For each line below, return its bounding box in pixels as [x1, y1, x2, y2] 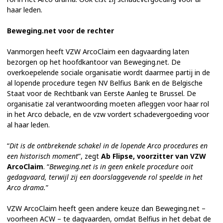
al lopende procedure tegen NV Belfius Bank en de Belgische [7, 78, 203, 88]
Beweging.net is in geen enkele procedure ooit [49, 161, 193, 171]
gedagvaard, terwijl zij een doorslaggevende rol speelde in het [7, 172, 203, 182]
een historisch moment [7, 151, 78, 161]
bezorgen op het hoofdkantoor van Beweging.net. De [7, 57, 181, 67]
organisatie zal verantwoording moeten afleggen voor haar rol [7, 99, 209, 109]
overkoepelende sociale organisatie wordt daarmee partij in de [7, 67, 210, 77]
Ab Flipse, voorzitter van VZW [101, 151, 206, 161]
